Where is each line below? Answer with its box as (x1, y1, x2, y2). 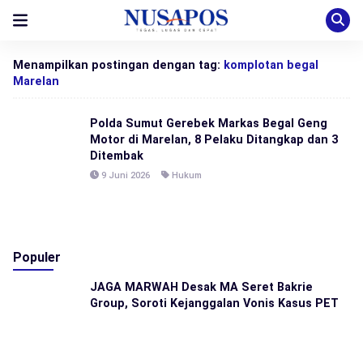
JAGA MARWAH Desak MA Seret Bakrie (90, 280, 313, 293)
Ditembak (90, 149, 143, 162)
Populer (13, 250, 61, 265)
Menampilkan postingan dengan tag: (13, 58, 224, 71)
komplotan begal (224, 58, 318, 71)
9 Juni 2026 (99, 170, 150, 181)
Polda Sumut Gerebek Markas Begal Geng (90, 117, 327, 130)
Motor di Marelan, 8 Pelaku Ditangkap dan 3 (90, 133, 338, 146)
